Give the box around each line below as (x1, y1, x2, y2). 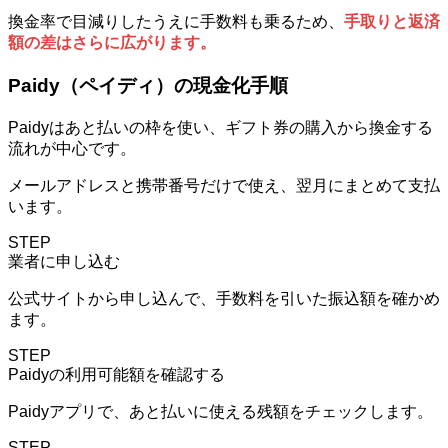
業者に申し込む (8, 252, 120, 270)
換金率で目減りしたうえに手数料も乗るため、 (8, 13, 344, 31)
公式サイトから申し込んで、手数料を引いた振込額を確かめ (8, 289, 440, 307)
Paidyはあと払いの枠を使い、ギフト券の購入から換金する (8, 118, 433, 136)
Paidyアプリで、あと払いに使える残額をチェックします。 (8, 402, 433, 420)
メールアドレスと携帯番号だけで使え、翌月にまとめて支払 (8, 176, 440, 194)
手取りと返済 (344, 13, 440, 31)
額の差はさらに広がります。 (8, 34, 216, 52)
